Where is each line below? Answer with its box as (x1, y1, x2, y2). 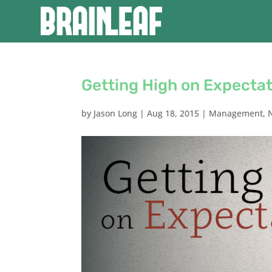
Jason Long (93, 107, 138, 119)
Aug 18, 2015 (147, 107, 200, 119)
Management (209, 107, 263, 119)
